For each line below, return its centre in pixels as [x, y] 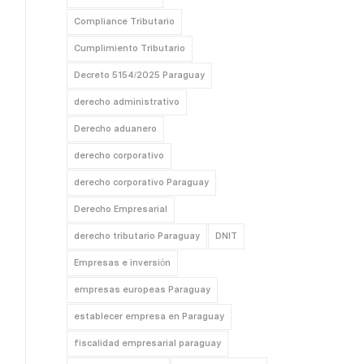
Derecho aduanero [116, 129]
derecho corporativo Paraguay [142, 182]
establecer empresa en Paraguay [149, 316]
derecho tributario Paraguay [137, 236]
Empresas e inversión [123, 263]
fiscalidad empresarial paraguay [148, 343]
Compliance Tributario [125, 22]
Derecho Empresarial [121, 209]
